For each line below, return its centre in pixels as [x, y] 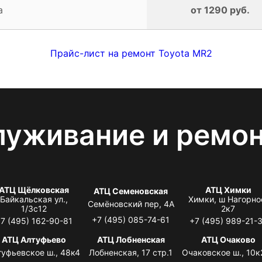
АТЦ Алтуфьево [34, 239]
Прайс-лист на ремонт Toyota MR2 [131, 53]
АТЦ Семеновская [131, 191]
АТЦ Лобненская [131, 239]
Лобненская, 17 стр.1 [131, 252]
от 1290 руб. [220, 10]
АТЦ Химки [228, 189]
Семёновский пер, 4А [131, 204]
